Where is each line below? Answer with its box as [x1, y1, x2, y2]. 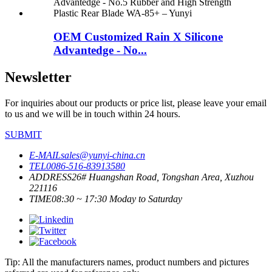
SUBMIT [5, 129, 42, 140]
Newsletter [5, 69, 72, 85]
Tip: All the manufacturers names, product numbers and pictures [5, 256, 249, 267]
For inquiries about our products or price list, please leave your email [5, 97, 267, 108]
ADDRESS [29, 171, 72, 182]
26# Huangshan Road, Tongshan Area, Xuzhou [72, 171, 254, 182]
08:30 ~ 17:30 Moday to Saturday [52, 193, 182, 204]
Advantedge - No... [53, 43, 147, 56]
